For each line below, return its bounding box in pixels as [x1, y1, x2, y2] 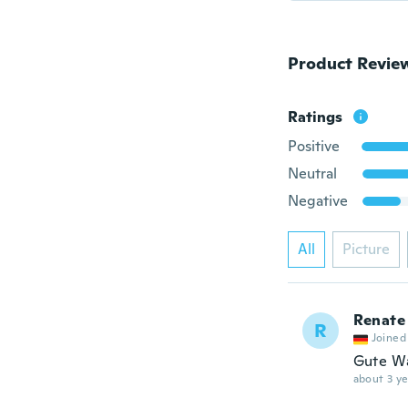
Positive [287, 137, 340, 156]
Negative [287, 191, 348, 210]
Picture [342, 240, 390, 259]
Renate [352, 311, 405, 330]
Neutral [287, 164, 337, 183]
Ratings [287, 107, 342, 127]
